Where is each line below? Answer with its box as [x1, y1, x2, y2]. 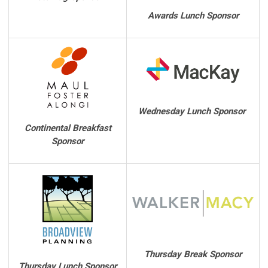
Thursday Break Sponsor [144, 248, 242, 260]
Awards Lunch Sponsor [147, 10, 239, 22]
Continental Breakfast [24, 123, 111, 134]
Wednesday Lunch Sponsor [138, 105, 245, 117]
